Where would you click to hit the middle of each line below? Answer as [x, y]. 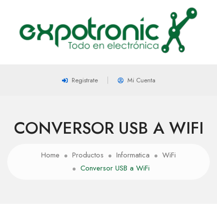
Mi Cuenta [141, 80]
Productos [88, 155]
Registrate [85, 80]
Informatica [133, 155]
